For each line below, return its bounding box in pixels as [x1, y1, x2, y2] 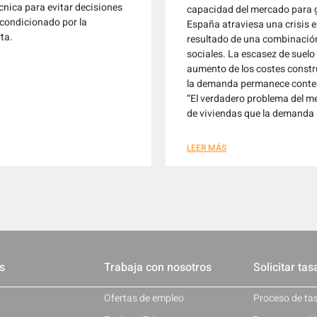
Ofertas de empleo [103, 290, 184, 306]
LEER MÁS [187, 142, 226, 155]
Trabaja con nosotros [103, 259, 212, 277]
